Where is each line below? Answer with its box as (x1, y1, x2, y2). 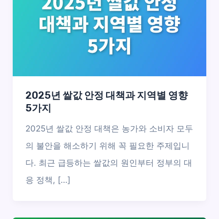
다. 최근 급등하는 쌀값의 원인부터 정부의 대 (25, 157, 192, 168)
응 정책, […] (25, 175, 70, 185)
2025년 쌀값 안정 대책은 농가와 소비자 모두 (25, 123, 193, 133)
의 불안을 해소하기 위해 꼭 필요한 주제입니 (25, 140, 190, 151)
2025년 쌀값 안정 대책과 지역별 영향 (25, 89, 188, 101)
